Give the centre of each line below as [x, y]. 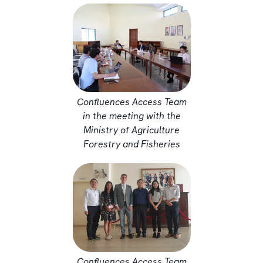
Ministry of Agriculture [131, 130]
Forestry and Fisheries [131, 144]
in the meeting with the [131, 116]
